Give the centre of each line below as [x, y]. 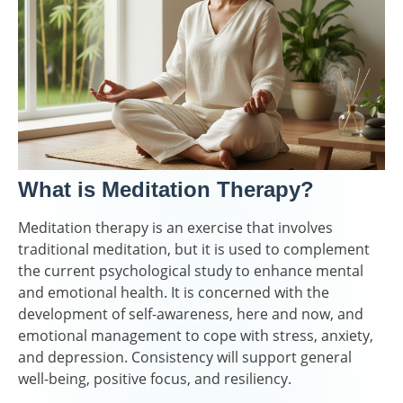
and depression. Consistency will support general [185, 357]
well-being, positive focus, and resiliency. [155, 378]
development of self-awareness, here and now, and [191, 313]
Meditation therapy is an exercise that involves [175, 227]
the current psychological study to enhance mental [191, 270]
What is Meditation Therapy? [166, 189]
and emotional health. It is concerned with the [174, 292]
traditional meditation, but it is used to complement [194, 249]
